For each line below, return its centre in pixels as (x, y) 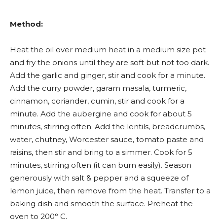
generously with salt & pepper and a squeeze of (99, 178)
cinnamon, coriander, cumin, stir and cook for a (97, 101)
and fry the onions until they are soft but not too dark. (110, 62)
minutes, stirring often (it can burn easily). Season (101, 165)
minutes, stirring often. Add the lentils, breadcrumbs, (108, 127)
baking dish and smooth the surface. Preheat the (101, 203)
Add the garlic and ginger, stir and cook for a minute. (108, 75)
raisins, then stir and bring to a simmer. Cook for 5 (101, 152)
